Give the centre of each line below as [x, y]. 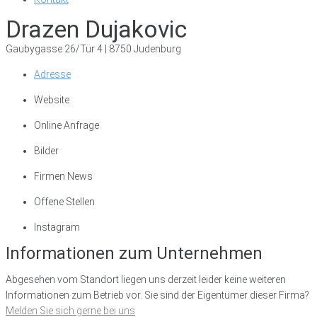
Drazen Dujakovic [96, 29]
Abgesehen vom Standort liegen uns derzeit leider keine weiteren [146, 279]
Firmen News [63, 176]
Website [52, 100]
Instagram [57, 227]
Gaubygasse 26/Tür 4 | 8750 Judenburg [93, 49]
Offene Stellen [64, 202]
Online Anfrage [67, 125]
